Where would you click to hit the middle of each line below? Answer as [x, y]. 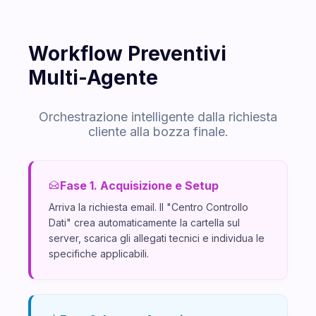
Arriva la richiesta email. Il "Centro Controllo [148, 207]
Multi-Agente [93, 77]
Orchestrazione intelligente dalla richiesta [158, 116]
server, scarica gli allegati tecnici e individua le [157, 238]
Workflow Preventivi [127, 53]
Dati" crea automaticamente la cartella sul [144, 222]
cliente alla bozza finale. [158, 131]
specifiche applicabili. [99, 253]
